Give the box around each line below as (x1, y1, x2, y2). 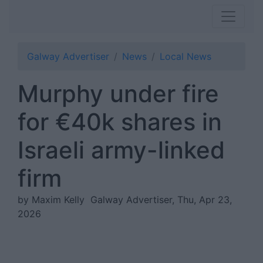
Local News (160, 50, 211, 62)
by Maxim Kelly (18, 194, 90, 205)
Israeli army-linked (18, 136, 225, 164)
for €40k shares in (18, 107, 222, 136)
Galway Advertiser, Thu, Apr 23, (90, 194, 232, 205)
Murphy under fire (18, 79, 219, 108)
